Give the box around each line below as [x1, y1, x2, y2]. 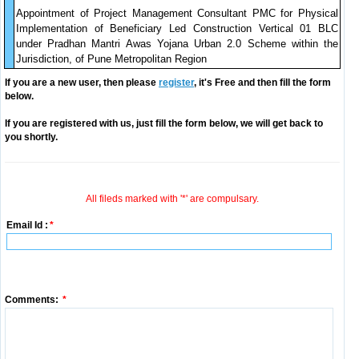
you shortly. [5, 131, 58, 143]
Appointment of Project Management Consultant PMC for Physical [16, 7, 338, 19]
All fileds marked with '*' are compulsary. [86, 193, 259, 204]
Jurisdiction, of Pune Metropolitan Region [16, 53, 207, 65]
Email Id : [6, 220, 48, 231]
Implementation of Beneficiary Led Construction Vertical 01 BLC [16, 22, 338, 34]
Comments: [5, 294, 58, 305]
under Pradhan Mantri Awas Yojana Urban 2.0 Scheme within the [16, 38, 338, 50]
